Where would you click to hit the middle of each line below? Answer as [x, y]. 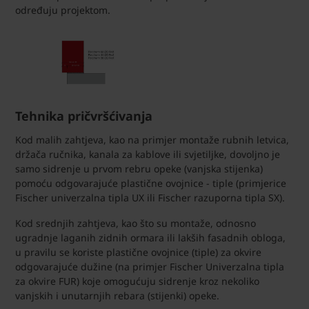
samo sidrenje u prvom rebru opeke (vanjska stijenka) [139, 169]
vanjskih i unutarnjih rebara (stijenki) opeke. [117, 296]
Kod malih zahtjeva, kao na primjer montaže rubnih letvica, [152, 140]
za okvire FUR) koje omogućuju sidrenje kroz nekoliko [137, 281]
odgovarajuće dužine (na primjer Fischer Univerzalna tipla [150, 267]
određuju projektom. [63, 10]
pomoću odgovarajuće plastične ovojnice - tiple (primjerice [151, 183]
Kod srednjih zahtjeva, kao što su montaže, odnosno [136, 223]
